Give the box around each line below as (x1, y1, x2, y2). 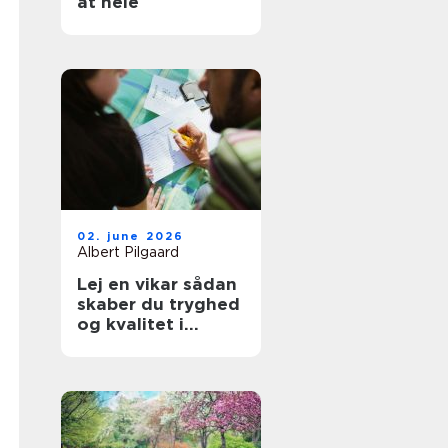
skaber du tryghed (77, 294, 240, 314)
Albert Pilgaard (77, 244, 179, 260)
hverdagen (77, 334, 172, 354)
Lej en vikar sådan (77, 274, 183, 294)
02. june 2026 (77, 229, 185, 243)
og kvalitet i (77, 314, 184, 334)
